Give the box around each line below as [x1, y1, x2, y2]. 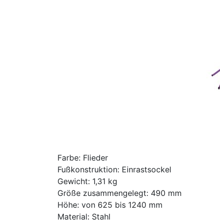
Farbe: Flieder [57, 153, 108, 163]
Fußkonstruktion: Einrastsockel [57, 165, 171, 174]
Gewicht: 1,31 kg [57, 176, 117, 186]
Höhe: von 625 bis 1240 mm [57, 200, 163, 210]
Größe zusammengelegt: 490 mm [57, 188, 182, 198]
